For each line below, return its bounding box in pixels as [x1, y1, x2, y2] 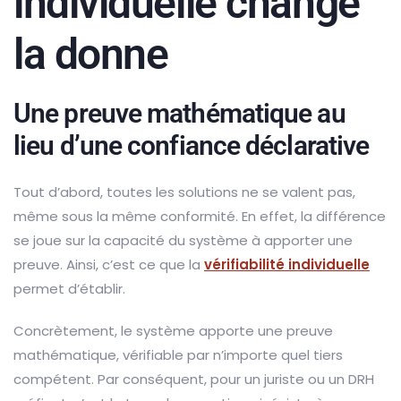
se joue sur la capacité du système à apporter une [13, 230, 353, 250]
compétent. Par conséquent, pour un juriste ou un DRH [13, 369, 374, 388]
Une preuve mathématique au [13, 97, 346, 129]
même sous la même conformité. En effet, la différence [13, 206, 386, 226]
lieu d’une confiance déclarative [13, 129, 370, 161]
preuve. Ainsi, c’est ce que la [13, 254, 204, 274]
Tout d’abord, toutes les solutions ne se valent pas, [13, 182, 355, 201]
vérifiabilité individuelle [204, 254, 370, 274]
